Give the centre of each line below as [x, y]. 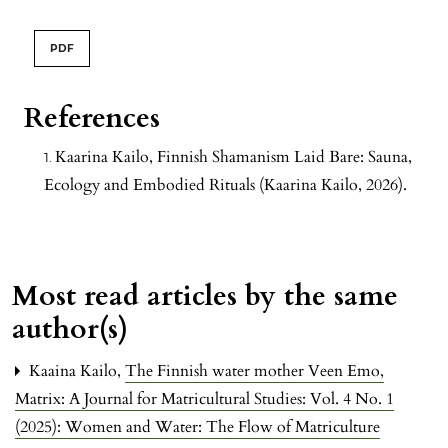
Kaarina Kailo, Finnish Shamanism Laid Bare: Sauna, [233, 157]
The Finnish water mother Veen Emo [254, 371]
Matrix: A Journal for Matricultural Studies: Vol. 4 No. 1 [204, 399]
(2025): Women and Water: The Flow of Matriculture [197, 427]
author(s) [70, 329]
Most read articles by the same [205, 296]
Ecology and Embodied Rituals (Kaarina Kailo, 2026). [225, 185]
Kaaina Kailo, [75, 371]
